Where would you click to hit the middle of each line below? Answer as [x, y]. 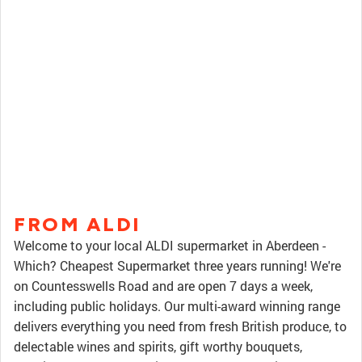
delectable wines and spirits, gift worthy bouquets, [158, 346]
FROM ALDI [77, 224]
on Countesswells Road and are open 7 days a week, [163, 286]
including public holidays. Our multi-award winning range [177, 306]
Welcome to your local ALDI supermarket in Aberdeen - [170, 245]
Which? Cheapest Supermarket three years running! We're [177, 265]
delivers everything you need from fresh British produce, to [180, 326]
